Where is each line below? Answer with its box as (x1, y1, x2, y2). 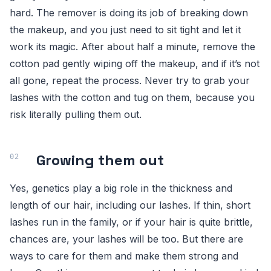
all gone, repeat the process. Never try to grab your (10, 74, 250, 87)
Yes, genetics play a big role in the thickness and (10, 182, 232, 194)
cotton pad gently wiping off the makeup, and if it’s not (10, 57, 260, 70)
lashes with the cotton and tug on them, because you (10, 91, 255, 103)
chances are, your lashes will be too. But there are (10, 233, 243, 245)
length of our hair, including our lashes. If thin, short (10, 199, 250, 211)
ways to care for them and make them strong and (10, 250, 238, 262)
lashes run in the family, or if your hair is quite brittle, (10, 216, 253, 228)
